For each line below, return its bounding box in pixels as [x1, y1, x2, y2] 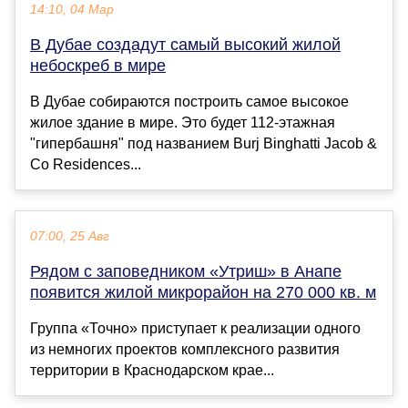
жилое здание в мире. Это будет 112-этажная [30, 114, 335, 130]
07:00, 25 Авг [30, 229, 109, 243]
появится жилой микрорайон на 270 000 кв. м [30, 282, 376, 301]
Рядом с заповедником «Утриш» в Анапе [30, 261, 342, 280]
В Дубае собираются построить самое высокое [30, 93, 349, 109]
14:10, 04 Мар [30, 2, 114, 16]
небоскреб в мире [30, 56, 166, 75]
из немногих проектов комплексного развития [30, 341, 340, 357]
